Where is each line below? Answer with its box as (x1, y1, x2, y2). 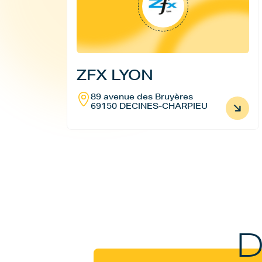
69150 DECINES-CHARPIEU (91, 101, 208, 111)
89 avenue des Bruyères (91, 91, 193, 102)
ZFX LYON (77, 66, 153, 84)
